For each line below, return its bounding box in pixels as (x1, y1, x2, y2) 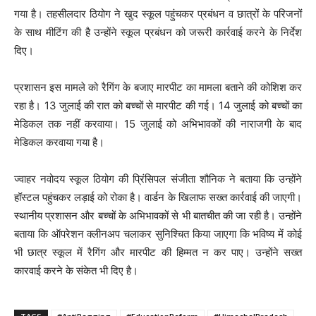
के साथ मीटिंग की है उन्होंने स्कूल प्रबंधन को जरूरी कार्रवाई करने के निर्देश (14, 25, 302, 39)
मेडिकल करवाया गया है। (14, 135, 104, 149)
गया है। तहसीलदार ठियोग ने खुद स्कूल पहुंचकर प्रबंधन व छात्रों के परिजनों (14, 6, 302, 20)
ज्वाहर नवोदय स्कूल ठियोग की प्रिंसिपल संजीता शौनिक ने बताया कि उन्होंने (14, 171, 302, 186)
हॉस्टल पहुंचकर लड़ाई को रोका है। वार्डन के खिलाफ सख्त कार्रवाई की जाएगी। (14, 190, 302, 204)
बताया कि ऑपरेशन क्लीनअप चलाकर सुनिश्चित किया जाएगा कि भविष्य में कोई (14, 226, 302, 241)
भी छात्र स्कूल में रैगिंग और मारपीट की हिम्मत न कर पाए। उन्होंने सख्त (14, 245, 302, 259)
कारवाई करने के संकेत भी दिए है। (14, 263, 138, 277)
